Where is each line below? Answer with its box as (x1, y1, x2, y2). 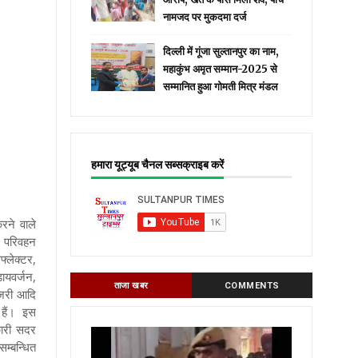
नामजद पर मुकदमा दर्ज (163, 10, 247, 24)
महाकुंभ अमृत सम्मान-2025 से (163, 62, 278, 76)
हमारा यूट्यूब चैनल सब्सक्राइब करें (91, 157, 225, 172)
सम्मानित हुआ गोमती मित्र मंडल (163, 80, 279, 93)
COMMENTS (224, 280, 280, 291)
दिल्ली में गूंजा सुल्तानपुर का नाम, (163, 45, 280, 58)
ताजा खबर (113, 280, 149, 291)
